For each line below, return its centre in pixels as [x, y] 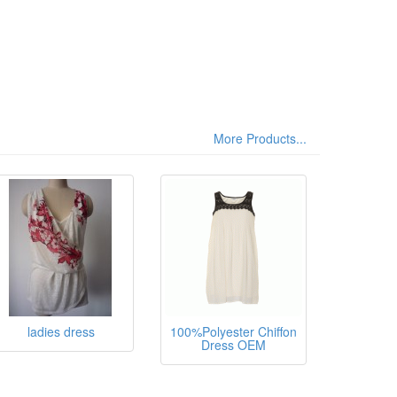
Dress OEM [234, 344]
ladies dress [61, 331]
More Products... [260, 138]
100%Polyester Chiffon [234, 331]
